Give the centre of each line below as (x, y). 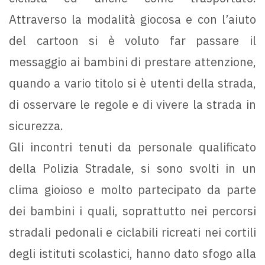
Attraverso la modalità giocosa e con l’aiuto (132, 19)
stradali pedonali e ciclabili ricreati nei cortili (132, 232)
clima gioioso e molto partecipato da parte (132, 189)
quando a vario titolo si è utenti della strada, (132, 83)
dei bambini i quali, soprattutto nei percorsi (132, 211)
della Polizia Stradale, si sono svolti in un (132, 168)
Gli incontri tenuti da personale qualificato (132, 147)
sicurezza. (36, 125)
